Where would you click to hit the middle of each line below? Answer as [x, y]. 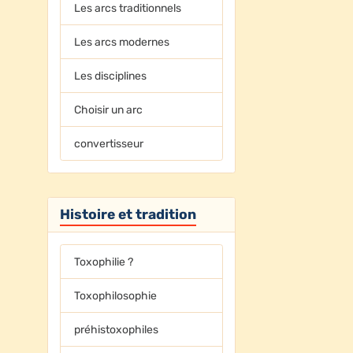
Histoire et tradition [128, 214]
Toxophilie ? [104, 262]
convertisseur [109, 143]
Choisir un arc [109, 110]
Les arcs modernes [122, 42]
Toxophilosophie [116, 295]
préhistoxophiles [117, 329]
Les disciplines [111, 76]
